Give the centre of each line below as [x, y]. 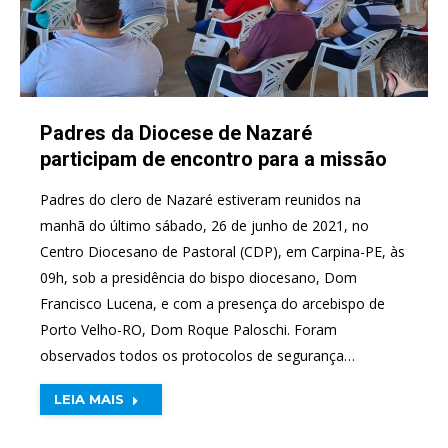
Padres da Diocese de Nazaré [176, 133]
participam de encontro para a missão [213, 159]
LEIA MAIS [89, 399]
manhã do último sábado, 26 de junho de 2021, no [204, 225]
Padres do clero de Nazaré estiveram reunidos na [200, 199]
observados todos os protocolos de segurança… [197, 355]
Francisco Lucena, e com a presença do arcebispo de [212, 303]
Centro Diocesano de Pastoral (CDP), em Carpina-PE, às [222, 251]
